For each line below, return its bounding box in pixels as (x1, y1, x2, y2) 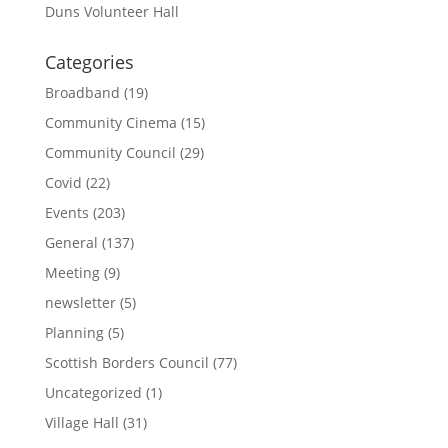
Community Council (44, 143, 176, 162)
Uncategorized (44, 383, 142, 402)
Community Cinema (44, 113, 177, 132)
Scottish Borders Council (44, 353, 209, 372)
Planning (44, 323, 104, 342)
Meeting (44, 263, 100, 282)
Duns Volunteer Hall (44, 2, 179, 21)
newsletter (44, 293, 116, 312)
